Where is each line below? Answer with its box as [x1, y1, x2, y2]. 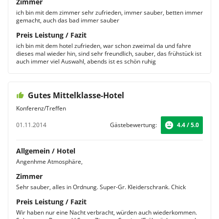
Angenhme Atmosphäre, [16, 157, 83, 166]
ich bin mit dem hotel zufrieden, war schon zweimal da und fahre [16, 42, 191, 50]
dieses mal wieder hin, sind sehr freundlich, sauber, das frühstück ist [16, 49, 201, 58]
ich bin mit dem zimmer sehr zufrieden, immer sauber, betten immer [16, 8, 203, 17]
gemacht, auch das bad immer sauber [16, 16, 119, 24]
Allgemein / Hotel [16, 146, 75, 155]
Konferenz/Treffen [16, 104, 66, 112]
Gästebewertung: [110, 121, 157, 129]
